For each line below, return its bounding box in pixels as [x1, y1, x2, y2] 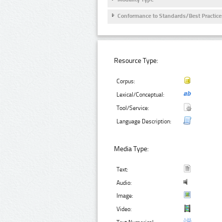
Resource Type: [114, 56, 159, 65]
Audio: [116, 179, 132, 186]
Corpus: [116, 78, 136, 85]
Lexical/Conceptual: [116, 91, 165, 99]
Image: [116, 192, 134, 199]
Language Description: [116, 118, 172, 125]
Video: [116, 205, 132, 213]
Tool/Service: [116, 105, 150, 112]
